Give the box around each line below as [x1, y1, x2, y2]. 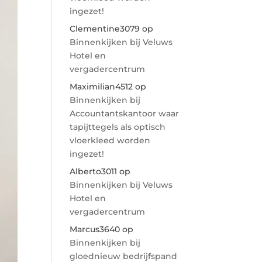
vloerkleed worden [70, 135, 151, 146]
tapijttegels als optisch [70, 122, 166, 132]
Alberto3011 [70, 166, 118, 177]
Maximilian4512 [70, 81, 133, 92]
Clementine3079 [70, 23, 140, 34]
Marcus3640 [70, 224, 120, 235]
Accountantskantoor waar [70, 108, 180, 119]
